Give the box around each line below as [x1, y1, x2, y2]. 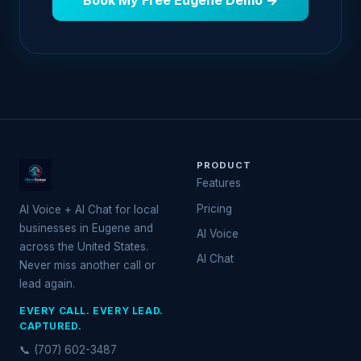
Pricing [197, 201, 232, 215]
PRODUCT [197, 160, 251, 172]
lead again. [19, 277, 75, 291]
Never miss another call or [19, 259, 156, 272]
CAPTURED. [19, 320, 82, 333]
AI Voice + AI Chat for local [19, 203, 159, 217]
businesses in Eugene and [19, 222, 153, 235]
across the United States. [19, 240, 148, 254]
